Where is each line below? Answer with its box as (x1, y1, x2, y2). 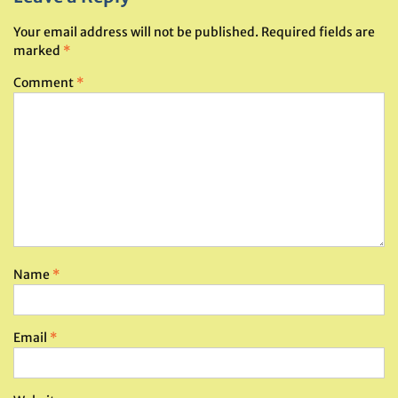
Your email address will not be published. (13, 24, 259, 40)
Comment (13, 75, 76, 91)
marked (13, 43, 63, 59)
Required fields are (261, 24, 375, 40)
